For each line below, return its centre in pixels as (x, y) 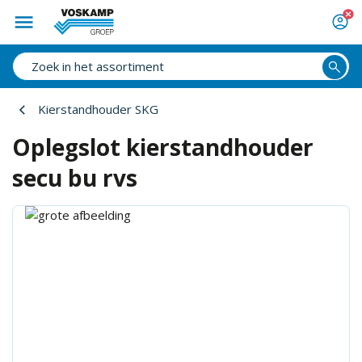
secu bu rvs (75, 178)
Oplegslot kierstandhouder (163, 147)
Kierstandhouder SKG (98, 109)
